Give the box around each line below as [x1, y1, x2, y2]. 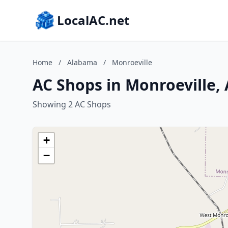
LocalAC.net [57, 12, 129, 28]
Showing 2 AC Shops [33, 99, 111, 110]
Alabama [67, 58, 97, 67]
